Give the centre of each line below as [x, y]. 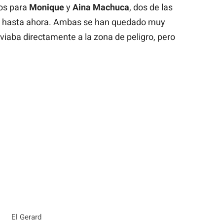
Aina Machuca [101, 7]
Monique [46, 7]
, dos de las [151, 7]
